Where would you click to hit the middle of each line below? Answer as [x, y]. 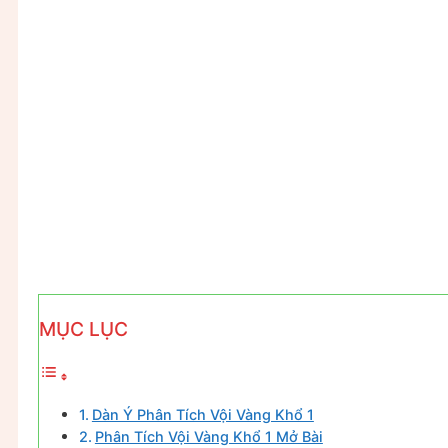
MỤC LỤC [83, 328]
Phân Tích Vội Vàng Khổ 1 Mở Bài [208, 436]
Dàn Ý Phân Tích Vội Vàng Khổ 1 [202, 414]
